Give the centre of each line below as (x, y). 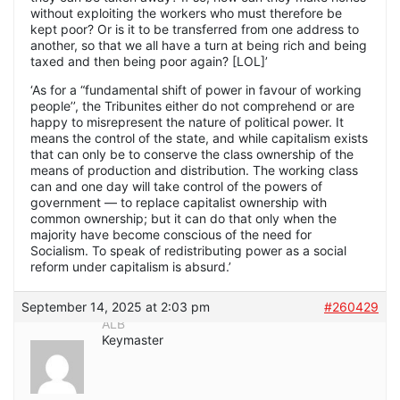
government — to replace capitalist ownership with (179, 203)
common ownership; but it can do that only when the (183, 219)
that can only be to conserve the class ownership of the (192, 154)
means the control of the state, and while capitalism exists (199, 138)
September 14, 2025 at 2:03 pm (116, 307)
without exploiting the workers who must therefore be (186, 13)
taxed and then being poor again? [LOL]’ (149, 62)
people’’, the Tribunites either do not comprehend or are (192, 106)
